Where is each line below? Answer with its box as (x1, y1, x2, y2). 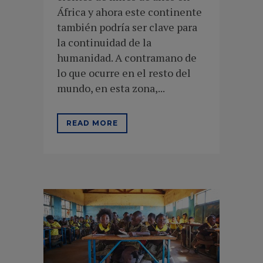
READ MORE (66, 118, 118, 127)
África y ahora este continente (57, 4, 202, 19)
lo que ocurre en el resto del (57, 65, 191, 80)
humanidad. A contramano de (57, 50, 197, 65)
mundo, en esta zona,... (57, 80, 165, 95)
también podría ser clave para (57, 19, 197, 34)
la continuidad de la (57, 35, 151, 49)
